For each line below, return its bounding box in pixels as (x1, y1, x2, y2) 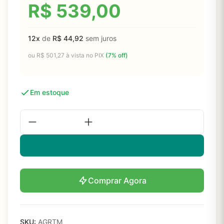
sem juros (83, 34, 116, 42)
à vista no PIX (64, 51, 105, 59)
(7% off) (105, 51, 128, 59)
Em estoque (30, 88, 69, 96)
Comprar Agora (87, 175, 146, 185)
